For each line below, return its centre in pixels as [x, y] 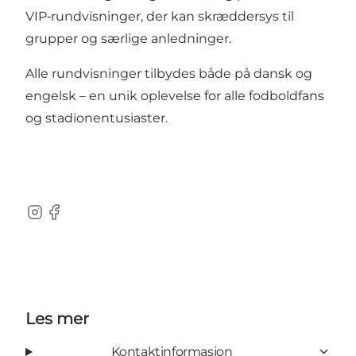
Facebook [75, 220]
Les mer [57, 318]
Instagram [57, 220]
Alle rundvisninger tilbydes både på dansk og [169, 73]
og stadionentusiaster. [97, 118]
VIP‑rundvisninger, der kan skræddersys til [160, 16]
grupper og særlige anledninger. [128, 38]
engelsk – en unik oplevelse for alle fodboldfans [175, 95]
